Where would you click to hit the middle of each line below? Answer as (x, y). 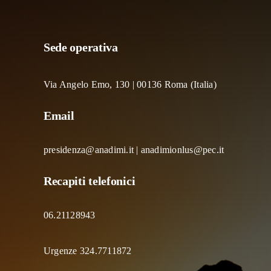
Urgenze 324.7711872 (87, 250)
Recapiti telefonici (89, 181)
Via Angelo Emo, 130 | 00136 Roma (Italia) (130, 84)
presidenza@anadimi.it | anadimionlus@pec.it (134, 149)
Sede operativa (80, 47)
